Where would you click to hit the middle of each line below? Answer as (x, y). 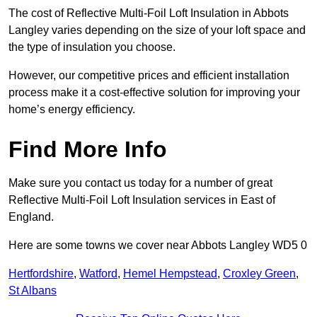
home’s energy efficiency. (72, 110)
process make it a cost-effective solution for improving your (154, 93)
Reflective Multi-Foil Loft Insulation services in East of (142, 200)
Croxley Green (259, 274)
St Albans (33, 291)
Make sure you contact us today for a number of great (140, 183)
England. (31, 217)
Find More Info (88, 150)
